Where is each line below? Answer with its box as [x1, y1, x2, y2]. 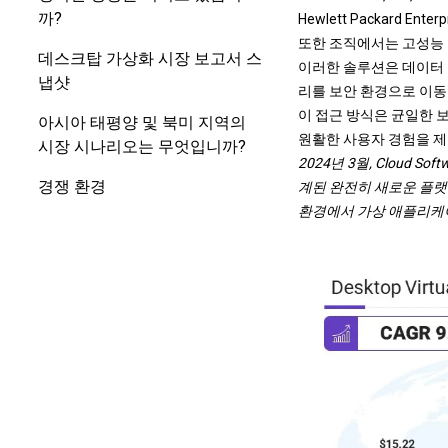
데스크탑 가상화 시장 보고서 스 [38, 49, 262, 68]
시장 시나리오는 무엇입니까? [38, 137, 246, 156]
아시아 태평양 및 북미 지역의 [38, 113, 246, 132]
